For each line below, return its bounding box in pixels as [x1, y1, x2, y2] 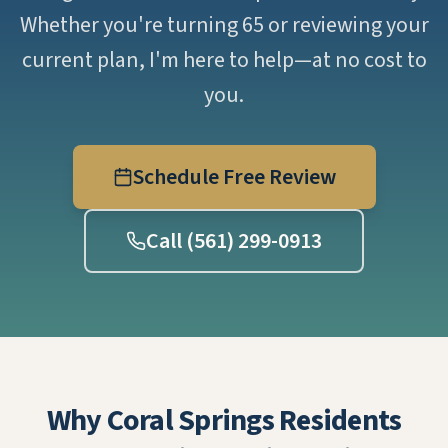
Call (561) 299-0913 [146, 225, 322, 257]
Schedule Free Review [132, 161, 336, 193]
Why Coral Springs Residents [46, 399, 402, 442]
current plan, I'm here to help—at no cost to [21, 44, 427, 76]
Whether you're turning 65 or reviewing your [19, 9, 429, 41]
